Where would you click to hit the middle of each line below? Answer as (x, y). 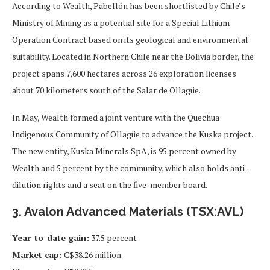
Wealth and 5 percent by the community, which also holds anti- (130, 168)
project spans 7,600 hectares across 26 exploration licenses (124, 73)
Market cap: (37, 254)
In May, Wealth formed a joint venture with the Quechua (116, 117)
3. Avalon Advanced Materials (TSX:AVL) (128, 211)
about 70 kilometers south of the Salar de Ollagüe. (106, 90)
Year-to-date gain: (51, 237)
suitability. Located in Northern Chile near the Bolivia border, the (133, 56)
